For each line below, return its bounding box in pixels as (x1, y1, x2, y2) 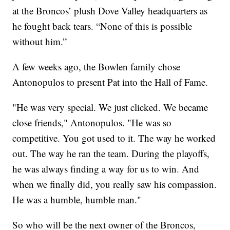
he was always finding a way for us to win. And (12, 162, 200, 176)
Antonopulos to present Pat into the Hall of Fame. (12, 75, 208, 89)
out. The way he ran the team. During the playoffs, (12, 147, 210, 160)
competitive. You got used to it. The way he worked (12, 131, 216, 145)
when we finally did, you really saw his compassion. (12, 178, 217, 191)
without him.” (12, 35, 67, 48)
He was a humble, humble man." (12, 193, 142, 206)
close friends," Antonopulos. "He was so (12, 116, 172, 129)
